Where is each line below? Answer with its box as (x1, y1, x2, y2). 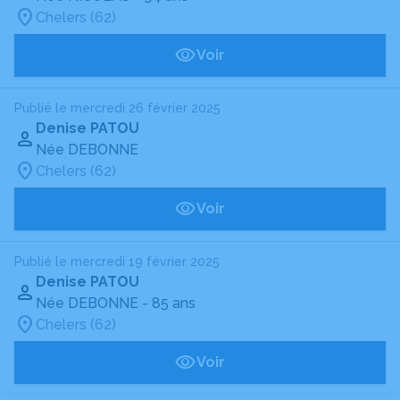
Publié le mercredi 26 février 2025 (14, 101, 221, 115)
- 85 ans (142, 295, 196, 312)
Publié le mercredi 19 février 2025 (14, 254, 220, 269)
